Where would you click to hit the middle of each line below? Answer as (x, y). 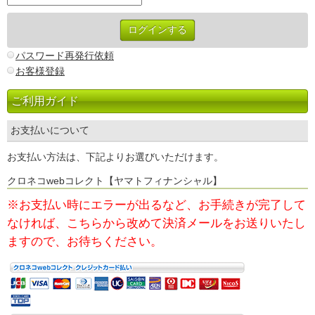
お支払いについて (50, 130)
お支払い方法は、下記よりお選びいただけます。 (115, 157)
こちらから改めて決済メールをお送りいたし (186, 224)
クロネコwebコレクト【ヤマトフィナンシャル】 (120, 181)
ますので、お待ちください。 (85, 242)
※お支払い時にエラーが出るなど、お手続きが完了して (156, 205)
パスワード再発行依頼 (65, 56)
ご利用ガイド (45, 101)
